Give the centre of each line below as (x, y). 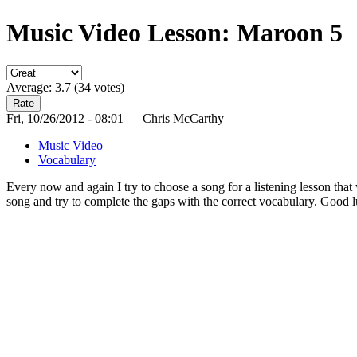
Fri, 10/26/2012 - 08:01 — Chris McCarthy (115, 118)
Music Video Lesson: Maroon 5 (175, 33)
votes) (108, 87)
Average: (31, 87)
